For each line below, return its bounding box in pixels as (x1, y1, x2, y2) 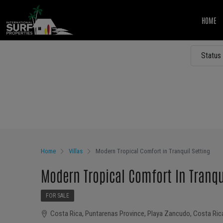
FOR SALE (46, 192, 69, 200)
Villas (69, 147, 83, 155)
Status (201, 51, 221, 61)
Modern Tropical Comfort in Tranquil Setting (96, 147, 210, 155)
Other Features (51, 108, 100, 118)
